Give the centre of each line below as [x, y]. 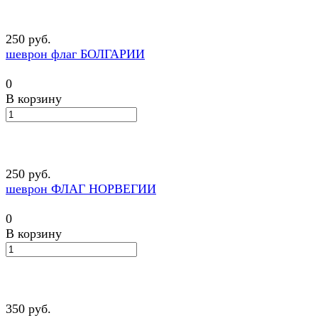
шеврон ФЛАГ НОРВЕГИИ [81, 189]
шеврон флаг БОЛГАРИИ [75, 54]
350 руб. [28, 309]
